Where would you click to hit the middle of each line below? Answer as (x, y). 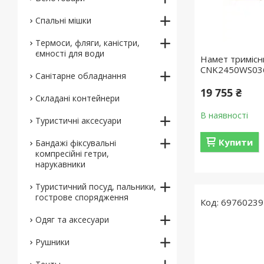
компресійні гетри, (72, 154)
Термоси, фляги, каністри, (88, 43)
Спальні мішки (63, 20)
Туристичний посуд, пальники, (96, 187)
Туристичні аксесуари (78, 121)
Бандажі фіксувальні (76, 143)
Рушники (52, 242)
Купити (236, 142)
